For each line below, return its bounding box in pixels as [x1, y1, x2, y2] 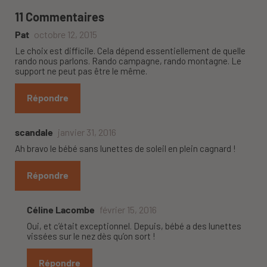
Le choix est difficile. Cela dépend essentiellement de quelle [15, 45, 246, 57]
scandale [15, 126, 53, 138]
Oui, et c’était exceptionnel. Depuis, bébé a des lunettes [27, 221, 241, 232]
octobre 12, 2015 [34, 29, 97, 41]
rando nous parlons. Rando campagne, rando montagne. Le [15, 55, 241, 67]
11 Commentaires [15, 10, 104, 24]
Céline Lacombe [27, 204, 95, 216]
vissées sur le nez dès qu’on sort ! [27, 231, 156, 242]
